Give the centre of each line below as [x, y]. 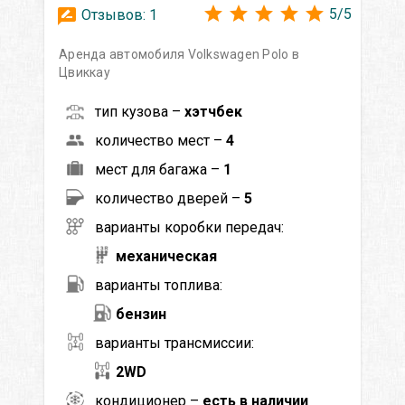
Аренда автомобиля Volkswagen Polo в [179, 54]
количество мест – [160, 140]
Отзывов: [113, 14]
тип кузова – [140, 111]
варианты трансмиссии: [174, 343]
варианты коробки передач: [189, 227]
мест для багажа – [159, 169]
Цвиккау [85, 72]
